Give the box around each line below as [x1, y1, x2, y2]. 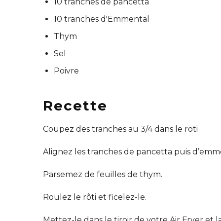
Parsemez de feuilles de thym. [43, 169, 162, 179]
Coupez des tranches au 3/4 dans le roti [43, 124, 198, 134]
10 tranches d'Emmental [54, 14, 149, 24]
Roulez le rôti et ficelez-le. [43, 192, 147, 202]
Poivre [54, 66, 79, 75]
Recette [43, 97, 108, 114]
